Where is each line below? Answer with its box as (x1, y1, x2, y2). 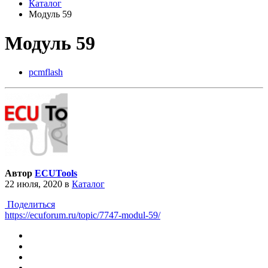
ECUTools (35, 168, 77, 179)
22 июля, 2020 (5, 179, 62, 190)
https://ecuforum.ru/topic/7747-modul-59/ (5, 210, 160, 221)
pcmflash (29, 67, 63, 78)
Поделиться (5, 199, 55, 210)
